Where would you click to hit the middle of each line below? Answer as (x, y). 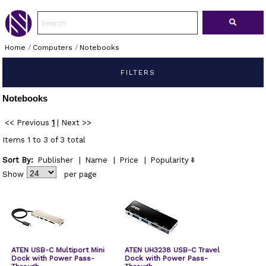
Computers (52, 47)
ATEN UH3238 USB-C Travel (172, 250)
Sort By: (18, 160)
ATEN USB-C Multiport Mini (58, 250)
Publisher (56, 160)
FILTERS (136, 72)
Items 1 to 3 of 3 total (44, 140)
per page (81, 174)
